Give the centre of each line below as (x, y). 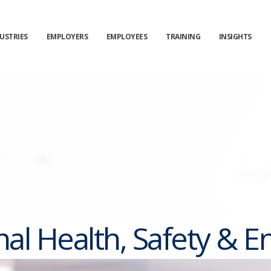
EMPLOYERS (67, 37)
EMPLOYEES (127, 37)
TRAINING (183, 37)
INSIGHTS (235, 37)
